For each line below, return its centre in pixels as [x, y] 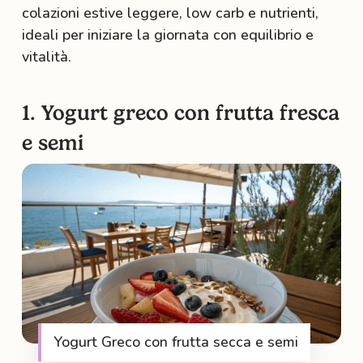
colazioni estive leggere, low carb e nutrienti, [170, 13]
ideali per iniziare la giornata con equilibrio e [167, 35]
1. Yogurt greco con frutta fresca [180, 113]
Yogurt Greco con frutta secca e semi [175, 342]
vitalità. [46, 57]
